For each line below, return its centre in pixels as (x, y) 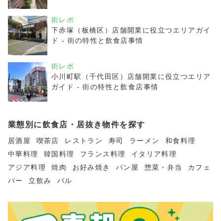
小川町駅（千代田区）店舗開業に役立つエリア (131, 76)
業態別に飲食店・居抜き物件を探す (77, 125)
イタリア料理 (154, 154)
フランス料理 (103, 154)
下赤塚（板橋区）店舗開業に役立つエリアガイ (131, 30)
